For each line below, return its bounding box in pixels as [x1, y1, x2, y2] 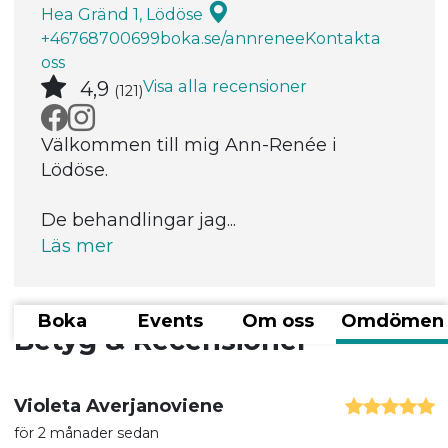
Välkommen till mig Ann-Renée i [40, 133, 337, 156]
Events [137, 310, 203, 333]
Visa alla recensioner [142, 76, 307, 97]
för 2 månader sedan [13, 423, 159, 442]
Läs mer [40, 234, 113, 257]
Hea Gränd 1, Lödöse [40, 4, 207, 25]
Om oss [241, 310, 314, 333]
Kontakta [304, 28, 381, 49]
